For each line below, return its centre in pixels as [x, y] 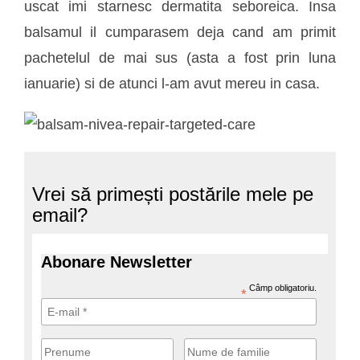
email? [60, 215]
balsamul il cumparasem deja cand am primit [180, 33]
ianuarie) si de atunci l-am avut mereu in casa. [172, 84]
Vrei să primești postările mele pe [173, 194]
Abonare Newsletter [117, 262]
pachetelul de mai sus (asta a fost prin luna [180, 58]
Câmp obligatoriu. [281, 288]
